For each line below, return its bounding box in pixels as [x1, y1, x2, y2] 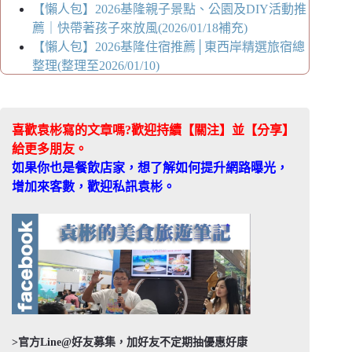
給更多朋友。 [12, 142, 87, 156]
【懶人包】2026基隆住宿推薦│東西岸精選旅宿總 [32, 40, 305, 54]
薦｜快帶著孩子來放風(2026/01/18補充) [32, 21, 247, 35]
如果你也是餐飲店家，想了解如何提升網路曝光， [12, 161, 288, 175]
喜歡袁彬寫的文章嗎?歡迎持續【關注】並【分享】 [12, 123, 295, 137]
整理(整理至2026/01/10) [32, 59, 159, 73]
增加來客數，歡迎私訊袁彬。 [12, 180, 175, 194]
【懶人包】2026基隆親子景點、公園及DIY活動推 [32, 2, 306, 16]
